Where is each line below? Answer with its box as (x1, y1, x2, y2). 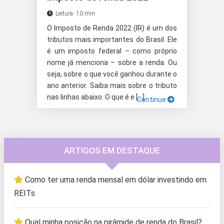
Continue (137, 95, 167, 104)
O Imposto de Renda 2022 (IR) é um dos (47, 24, 177, 32)
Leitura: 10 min (55, 10, 95, 17)
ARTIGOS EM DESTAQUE (64, 145, 160, 156)
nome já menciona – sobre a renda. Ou (47, 58, 177, 67)
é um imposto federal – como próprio (47, 47, 177, 55)
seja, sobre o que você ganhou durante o (47, 70, 177, 78)
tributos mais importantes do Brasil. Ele (47, 35, 177, 44)
